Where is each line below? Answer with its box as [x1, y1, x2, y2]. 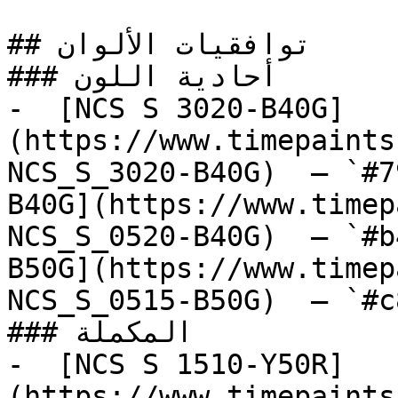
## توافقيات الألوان [7, 28, 58, 60]
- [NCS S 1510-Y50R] [7, 348, 345, 380]
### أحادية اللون [7, 60, 75, 92]
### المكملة [7, 316, 75, 348]
